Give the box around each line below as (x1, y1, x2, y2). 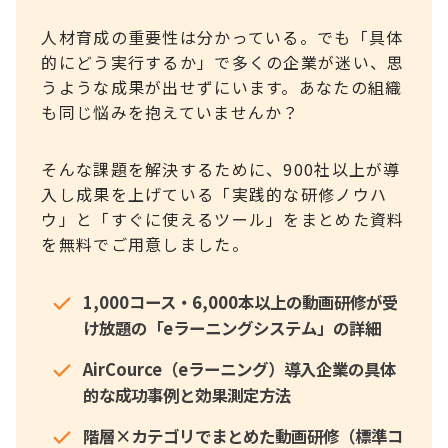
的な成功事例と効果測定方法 (83, 382, 292, 407)
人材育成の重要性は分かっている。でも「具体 (41, 24, 404, 49)
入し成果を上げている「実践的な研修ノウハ (41, 181, 388, 206)
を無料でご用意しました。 (41, 231, 249, 256)
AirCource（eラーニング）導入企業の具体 (83, 356, 397, 381)
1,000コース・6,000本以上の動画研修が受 (83, 289, 399, 314)
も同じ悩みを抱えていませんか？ (41, 99, 300, 124)
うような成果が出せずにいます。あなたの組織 (41, 74, 403, 99)
